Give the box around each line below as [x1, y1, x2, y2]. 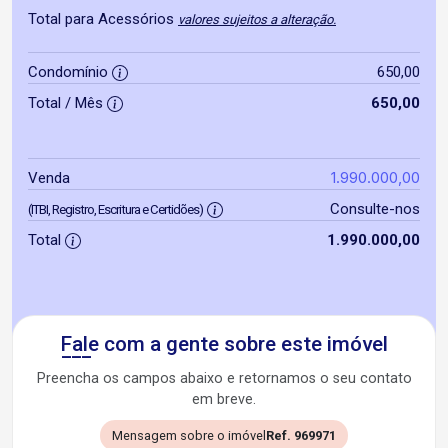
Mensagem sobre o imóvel [112, 428, 266, 443]
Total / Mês [28, 94, 107, 112]
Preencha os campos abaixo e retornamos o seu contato [36, 370, 412, 387]
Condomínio [28, 63, 112, 81]
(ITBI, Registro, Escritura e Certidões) [28, 202, 203, 217]
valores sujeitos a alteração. [178, 12, 336, 27]
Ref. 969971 [266, 428, 336, 443]
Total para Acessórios [28, 10, 178, 28]
